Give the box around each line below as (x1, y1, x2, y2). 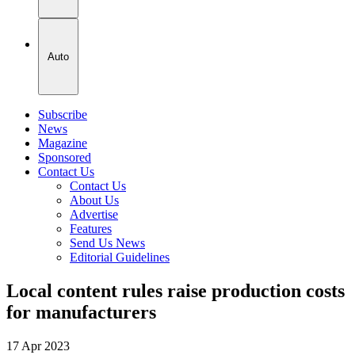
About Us (70, 193, 119, 207)
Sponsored (38, 150, 91, 164)
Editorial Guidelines (70, 250, 170, 264)
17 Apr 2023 (6, 338, 70, 353)
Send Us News (70, 235, 145, 250)
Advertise (70, 207, 118, 221)
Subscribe (38, 107, 87, 121)
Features (70, 221, 112, 235)
